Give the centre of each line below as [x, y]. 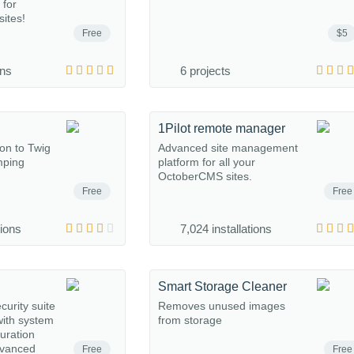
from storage [190, 320]
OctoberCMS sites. [205, 176]
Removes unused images [222, 306]
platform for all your [207, 162]
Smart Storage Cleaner [222, 286]
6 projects [205, 71]
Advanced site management [228, 148]
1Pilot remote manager [222, 128]
